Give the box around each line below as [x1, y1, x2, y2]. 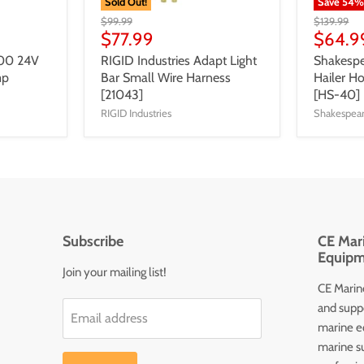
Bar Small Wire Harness [100, 69, 231, 85]
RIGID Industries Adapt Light [100, 52, 257, 68]
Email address [70, 310, 148, 326]
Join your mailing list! [62, 264, 167, 279]
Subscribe [62, 232, 123, 250]
